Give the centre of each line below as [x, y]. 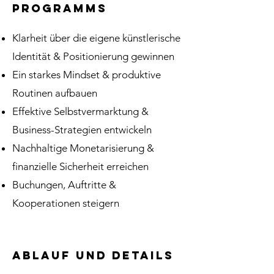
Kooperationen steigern [66, 203]
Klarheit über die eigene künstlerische [96, 38]
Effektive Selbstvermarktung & [80, 111]
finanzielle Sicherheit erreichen [80, 166]
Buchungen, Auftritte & [64, 185]
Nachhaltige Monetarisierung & [83, 148]
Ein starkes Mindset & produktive [87, 75]
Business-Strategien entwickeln [82, 130]
